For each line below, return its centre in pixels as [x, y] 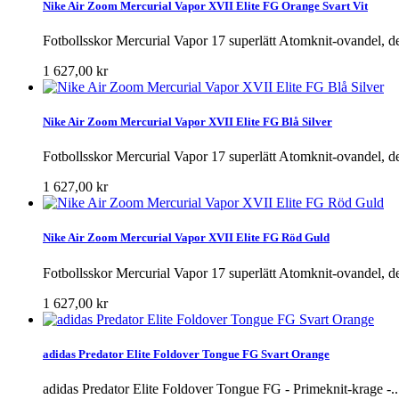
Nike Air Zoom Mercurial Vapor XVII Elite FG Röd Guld [186, 238]
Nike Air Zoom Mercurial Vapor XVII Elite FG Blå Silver [187, 122]
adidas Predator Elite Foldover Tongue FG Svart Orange [186, 354]
